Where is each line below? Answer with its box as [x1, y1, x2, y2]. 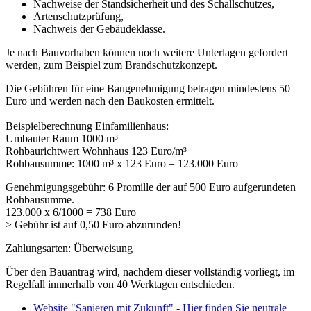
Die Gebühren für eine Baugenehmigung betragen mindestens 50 [6, 83, 290, 94]
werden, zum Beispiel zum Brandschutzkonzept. [6, 59, 217, 71]
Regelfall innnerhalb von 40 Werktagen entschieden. [6, 278, 235, 290]
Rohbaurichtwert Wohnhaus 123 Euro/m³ [6, 145, 187, 157]
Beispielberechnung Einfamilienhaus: [6, 120, 169, 132]
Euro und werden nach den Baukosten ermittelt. [6, 95, 215, 107]
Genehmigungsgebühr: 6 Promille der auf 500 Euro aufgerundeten [6, 181, 296, 193]
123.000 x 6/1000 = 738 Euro [6, 206, 136, 218]
